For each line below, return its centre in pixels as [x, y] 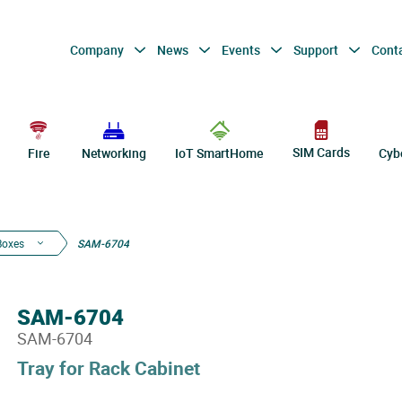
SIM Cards [321, 153]
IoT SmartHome [219, 153]
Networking [114, 153]
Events [242, 49]
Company [98, 49]
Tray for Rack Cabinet [108, 368]
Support [317, 49]
